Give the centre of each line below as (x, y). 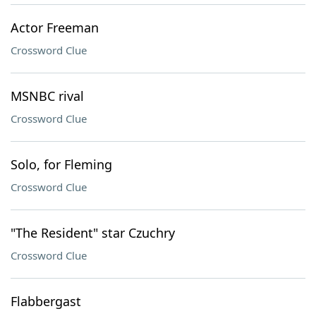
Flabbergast (46, 301)
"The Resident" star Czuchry (93, 233)
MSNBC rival (47, 96)
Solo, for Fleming (61, 164)
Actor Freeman (55, 28)
